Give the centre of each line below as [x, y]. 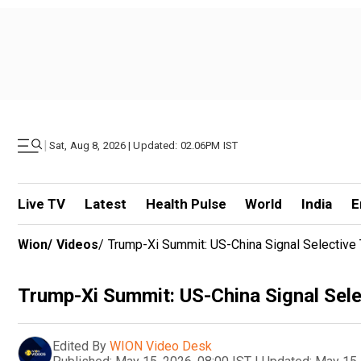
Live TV [41, 204]
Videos [77, 245]
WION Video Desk [161, 346]
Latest [105, 204]
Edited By [79, 346]
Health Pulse [186, 204]
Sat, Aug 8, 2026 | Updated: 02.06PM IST [144, 145]
